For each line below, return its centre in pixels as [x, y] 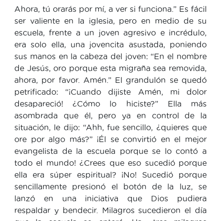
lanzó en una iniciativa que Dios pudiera [110, 198]
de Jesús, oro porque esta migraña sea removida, [110, 68]
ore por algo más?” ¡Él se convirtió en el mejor [110, 139]
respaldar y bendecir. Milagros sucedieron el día [110, 210]
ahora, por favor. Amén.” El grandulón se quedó [110, 80]
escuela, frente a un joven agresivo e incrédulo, [110, 32]
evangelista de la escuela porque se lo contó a [110, 151]
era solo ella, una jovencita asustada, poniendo [110, 44]
